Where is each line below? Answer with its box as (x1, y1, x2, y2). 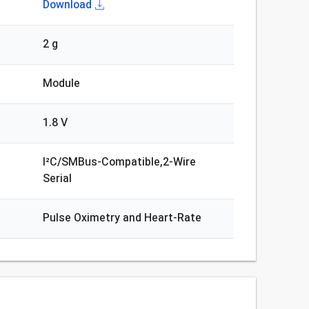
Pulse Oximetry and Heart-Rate (43, 211, 202, 226)
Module (43, 77, 81, 91)
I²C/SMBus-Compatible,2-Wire (43, 155, 197, 170)
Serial (43, 172, 72, 186)
